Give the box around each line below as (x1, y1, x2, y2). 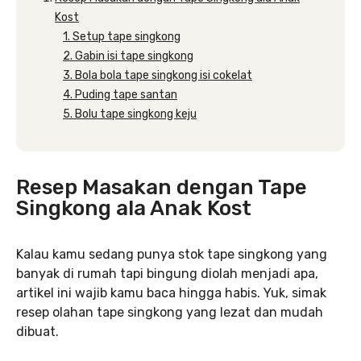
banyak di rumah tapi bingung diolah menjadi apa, (16, 266, 318, 281)
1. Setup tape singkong (63, 30, 180, 44)
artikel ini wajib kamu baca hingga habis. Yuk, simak (16, 285, 326, 301)
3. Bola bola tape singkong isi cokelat (63, 68, 252, 82)
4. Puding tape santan (63, 88, 177, 102)
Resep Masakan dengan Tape (16, 175, 307, 200)
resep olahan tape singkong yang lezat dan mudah (16, 305, 323, 320)
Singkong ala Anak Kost (16, 196, 251, 221)
